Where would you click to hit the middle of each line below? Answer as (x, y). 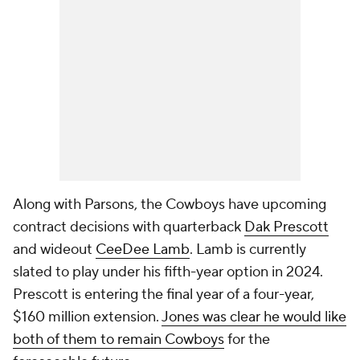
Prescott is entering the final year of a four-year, (164, 295)
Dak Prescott (286, 227)
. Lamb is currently (248, 250)
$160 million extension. (87, 317)
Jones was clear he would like (254, 317)
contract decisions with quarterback (129, 227)
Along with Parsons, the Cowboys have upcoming (170, 205)
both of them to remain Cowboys (119, 340)
